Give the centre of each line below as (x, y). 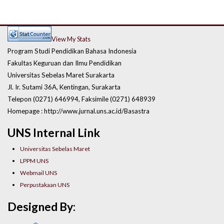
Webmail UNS (39, 173)
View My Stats (71, 39)
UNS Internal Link (54, 133)
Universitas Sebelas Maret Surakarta (61, 75)
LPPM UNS (34, 161)
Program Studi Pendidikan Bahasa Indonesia (72, 51)
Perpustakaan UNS (45, 185)
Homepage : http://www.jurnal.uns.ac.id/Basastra (78, 111)
